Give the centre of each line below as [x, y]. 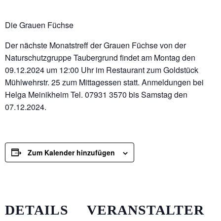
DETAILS [37, 210]
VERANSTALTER [146, 210]
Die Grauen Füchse [39, 25]
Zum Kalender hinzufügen [71, 152]
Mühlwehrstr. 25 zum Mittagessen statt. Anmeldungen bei [104, 82]
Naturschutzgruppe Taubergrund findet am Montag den [100, 57]
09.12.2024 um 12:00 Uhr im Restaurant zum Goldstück [102, 70]
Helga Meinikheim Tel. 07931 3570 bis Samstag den [96, 94]
